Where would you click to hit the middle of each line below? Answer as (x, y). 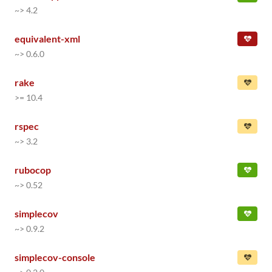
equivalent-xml (47, 39)
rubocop (33, 170)
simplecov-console (55, 257)
